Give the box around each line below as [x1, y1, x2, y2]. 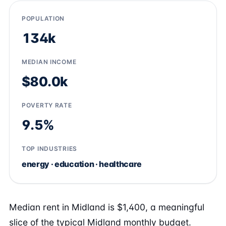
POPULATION [22, 15, 65, 22]
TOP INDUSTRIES [22, 145, 78, 152]
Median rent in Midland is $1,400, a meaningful [9, 202, 204, 212]
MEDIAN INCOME [22, 58, 77, 66]
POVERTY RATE [22, 101, 72, 109]
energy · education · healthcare [22, 159, 142, 169]
